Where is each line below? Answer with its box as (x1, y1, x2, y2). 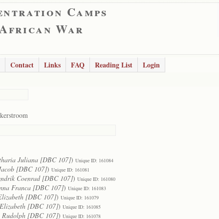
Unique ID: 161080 (77, 175, 115, 182)
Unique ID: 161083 (68, 185, 106, 192)
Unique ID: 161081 (51, 166, 89, 173)
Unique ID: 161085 (63, 203, 101, 210)
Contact (10, 60, 34, 70)
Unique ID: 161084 (75, 157, 113, 164)
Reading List (95, 60, 132, 70)
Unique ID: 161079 (61, 194, 99, 201)
